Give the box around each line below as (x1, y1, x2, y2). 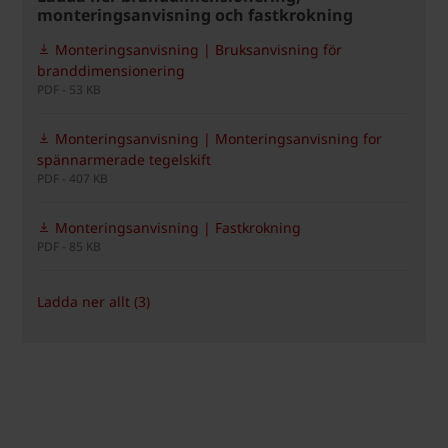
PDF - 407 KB (37, 169, 108, 187)
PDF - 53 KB (37, 80, 101, 98)
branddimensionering (37, 60, 185, 80)
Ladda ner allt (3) (37, 291, 150, 311)
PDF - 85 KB (37, 237, 101, 255)
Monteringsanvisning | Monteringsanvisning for (51, 128, 382, 148)
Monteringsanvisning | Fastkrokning (51, 217, 301, 237)
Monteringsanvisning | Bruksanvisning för (51, 39, 342, 59)
